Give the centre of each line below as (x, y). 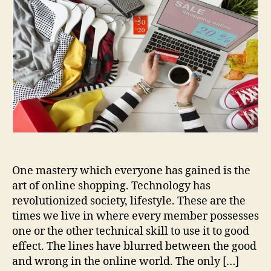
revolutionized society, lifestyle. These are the (129, 201)
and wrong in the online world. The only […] (126, 261)
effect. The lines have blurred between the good (134, 246)
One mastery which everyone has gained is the (131, 171)
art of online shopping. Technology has (111, 186)
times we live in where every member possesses (135, 216)
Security (191, 11)
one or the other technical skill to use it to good (131, 231)
